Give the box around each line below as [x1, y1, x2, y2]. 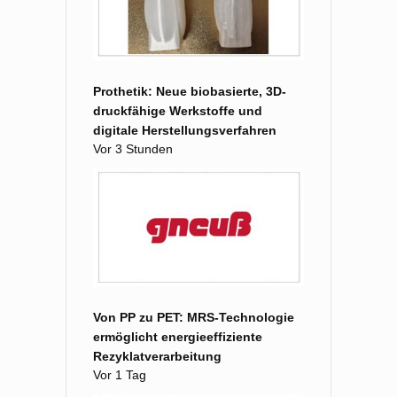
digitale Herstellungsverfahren [93, 122, 276, 137]
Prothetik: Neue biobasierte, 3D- [93, 83, 286, 98]
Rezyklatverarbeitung [93, 349, 222, 364]
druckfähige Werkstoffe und [93, 103, 262, 118]
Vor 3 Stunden [93, 141, 173, 156]
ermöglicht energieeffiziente [93, 330, 262, 345]
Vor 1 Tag [93, 368, 146, 383]
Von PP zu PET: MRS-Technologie [93, 310, 294, 325]
